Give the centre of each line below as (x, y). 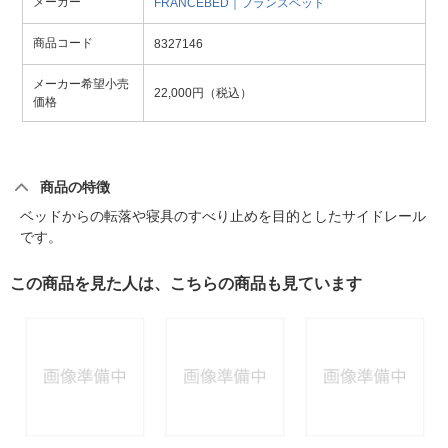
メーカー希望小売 (81, 84)
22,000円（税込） (203, 93)
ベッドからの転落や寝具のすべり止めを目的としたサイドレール (223, 216)
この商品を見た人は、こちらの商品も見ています (186, 284)
